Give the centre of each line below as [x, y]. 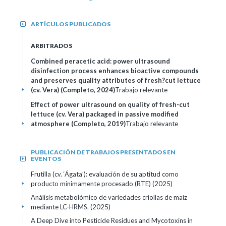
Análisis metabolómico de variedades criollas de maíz [109, 197]
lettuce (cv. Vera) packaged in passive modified [105, 114]
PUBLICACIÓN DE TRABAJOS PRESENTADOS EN [103, 152]
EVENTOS [46, 159]
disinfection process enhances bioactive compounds [115, 71]
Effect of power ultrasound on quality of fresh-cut [110, 104]
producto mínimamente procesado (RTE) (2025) [102, 184]
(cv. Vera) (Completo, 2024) [73, 90]
